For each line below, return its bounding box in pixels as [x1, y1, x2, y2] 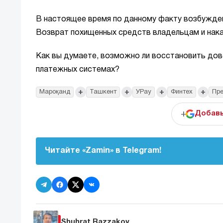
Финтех [171, 89, 193, 96]
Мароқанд [39, 89, 70, 96]
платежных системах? [36, 66, 119, 74]
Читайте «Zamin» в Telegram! [45, 147, 161, 155]
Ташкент [90, 89, 116, 96]
